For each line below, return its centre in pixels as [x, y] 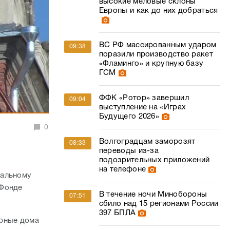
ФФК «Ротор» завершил [144, 98]
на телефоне [122, 169]
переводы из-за [129, 151]
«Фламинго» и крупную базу [151, 64]
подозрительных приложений [154, 160]
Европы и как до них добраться [158, 11]
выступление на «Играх [142, 107]
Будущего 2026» [129, 117]
